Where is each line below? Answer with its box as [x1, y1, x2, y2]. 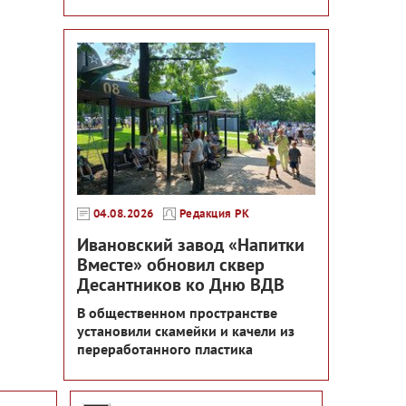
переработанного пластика [76, 340, 253, 359]
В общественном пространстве [76, 304, 277, 323]
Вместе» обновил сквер [76, 253, 265, 277]
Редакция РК [179, 206, 249, 222]
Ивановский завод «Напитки [76, 233, 304, 257]
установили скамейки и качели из [76, 322, 295, 341]
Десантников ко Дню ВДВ [76, 273, 285, 297]
